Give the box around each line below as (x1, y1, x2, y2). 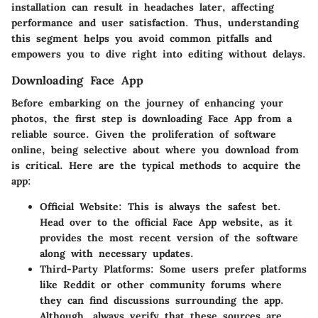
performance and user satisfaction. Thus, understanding (11, 16, 299, 29)
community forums (150, 278, 246, 291)
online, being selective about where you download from (11, 143, 299, 156)
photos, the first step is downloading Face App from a (11, 111, 292, 125)
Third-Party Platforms (40, 262, 150, 275)
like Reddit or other (40, 278, 150, 291)
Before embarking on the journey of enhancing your (11, 96, 283, 109)
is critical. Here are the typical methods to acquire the (11, 158, 301, 172)
